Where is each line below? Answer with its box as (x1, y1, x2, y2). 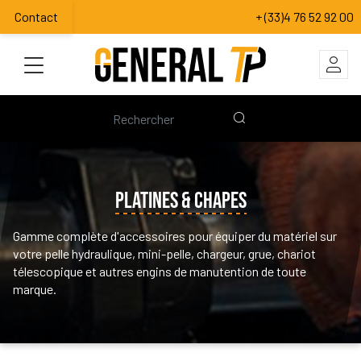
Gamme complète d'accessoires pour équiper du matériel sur (13, 227, 337, 243)
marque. (13, 280, 56, 297)
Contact (15, 9, 58, 25)
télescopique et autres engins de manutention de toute (13, 263, 306, 279)
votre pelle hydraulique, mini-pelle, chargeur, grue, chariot (13, 245, 316, 261)
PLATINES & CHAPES (114, 187, 247, 214)
